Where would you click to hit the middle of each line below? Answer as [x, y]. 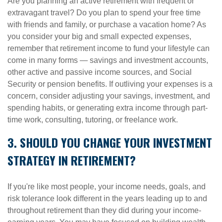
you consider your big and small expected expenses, [99, 36]
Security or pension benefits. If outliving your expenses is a [110, 84]
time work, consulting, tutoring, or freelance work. [93, 120]
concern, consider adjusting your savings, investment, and [109, 96]
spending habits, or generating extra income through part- [108, 108]
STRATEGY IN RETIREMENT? [72, 160]
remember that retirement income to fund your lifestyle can [109, 48]
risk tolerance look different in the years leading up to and [107, 198]
